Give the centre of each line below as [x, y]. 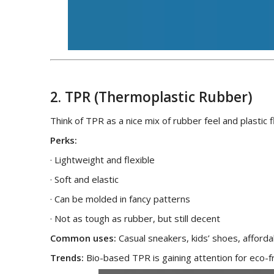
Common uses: [83, 238]
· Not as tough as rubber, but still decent [135, 218]
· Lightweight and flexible [102, 159]
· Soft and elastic [84, 179]
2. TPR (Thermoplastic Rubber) [151, 97]
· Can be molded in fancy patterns [120, 198]
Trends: [67, 257]
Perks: [64, 140]
